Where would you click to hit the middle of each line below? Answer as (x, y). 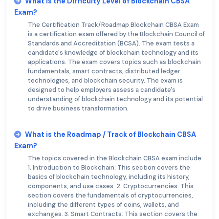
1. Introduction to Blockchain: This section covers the (109, 168)
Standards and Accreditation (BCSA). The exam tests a (111, 44)
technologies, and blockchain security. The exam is (105, 81)
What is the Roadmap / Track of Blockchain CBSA (110, 135)
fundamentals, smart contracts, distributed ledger (104, 71)
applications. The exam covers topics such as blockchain (114, 62)
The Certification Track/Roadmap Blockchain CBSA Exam (113, 25)
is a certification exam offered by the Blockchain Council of (116, 34)
